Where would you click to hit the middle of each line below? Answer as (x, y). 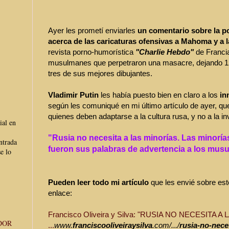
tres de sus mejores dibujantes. (100, 73)
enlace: (60, 193)
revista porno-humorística (92, 52)
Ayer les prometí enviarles (93, 30)
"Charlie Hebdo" (165, 52)
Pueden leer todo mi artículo (99, 182)
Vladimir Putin (73, 95)
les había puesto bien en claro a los (159, 95)
